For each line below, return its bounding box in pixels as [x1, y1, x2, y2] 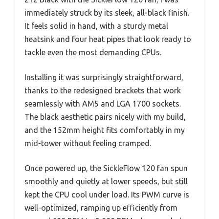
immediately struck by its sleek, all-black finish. [24, 8, 189, 17]
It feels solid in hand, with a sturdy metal [24, 21, 168, 30]
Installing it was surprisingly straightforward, [24, 72, 183, 82]
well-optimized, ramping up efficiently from [24, 203, 177, 212]
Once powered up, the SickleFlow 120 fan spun [24, 163, 188, 173]
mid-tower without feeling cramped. [24, 138, 151, 148]
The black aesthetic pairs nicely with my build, [24, 112, 186, 121]
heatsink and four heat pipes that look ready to [24, 34, 191, 44]
